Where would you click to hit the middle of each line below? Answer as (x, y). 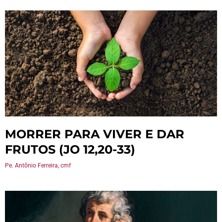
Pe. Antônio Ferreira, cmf (38, 166)
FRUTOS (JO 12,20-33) (70, 149)
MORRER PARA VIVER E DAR (95, 134)
